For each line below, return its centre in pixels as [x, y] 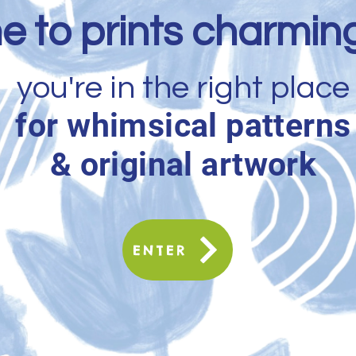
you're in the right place [183, 88]
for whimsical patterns [183, 126]
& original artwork [183, 164]
